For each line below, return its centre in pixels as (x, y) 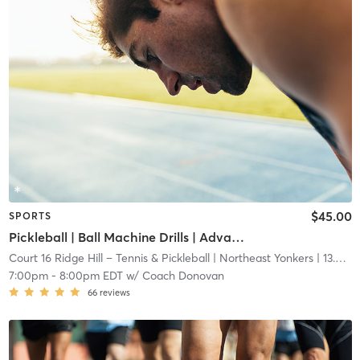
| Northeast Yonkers (261, 258)
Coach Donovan (183, 275)
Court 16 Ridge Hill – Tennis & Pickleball (109, 258)
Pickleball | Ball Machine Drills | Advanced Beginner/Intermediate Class (237, 237)
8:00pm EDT (91, 275)
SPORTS (30, 216)
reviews (115, 292)
